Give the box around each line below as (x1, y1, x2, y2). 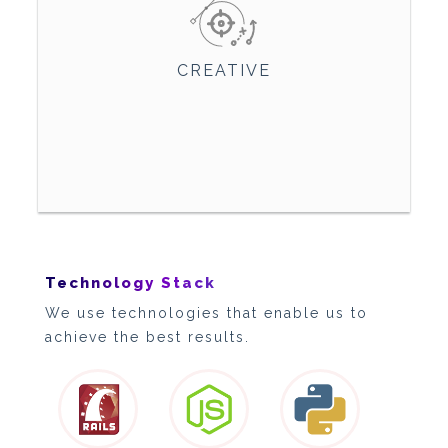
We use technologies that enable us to (44, 305, 368, 322)
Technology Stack (44, 274, 216, 293)
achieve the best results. (44, 329, 250, 346)
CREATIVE (176, 60, 271, 80)
